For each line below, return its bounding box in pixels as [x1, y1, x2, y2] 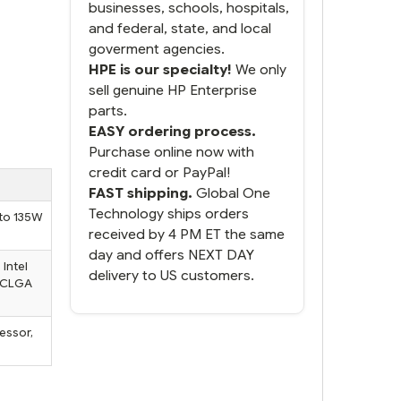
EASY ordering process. [89, 122, 256, 140]
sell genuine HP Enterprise [89, 81, 257, 98]
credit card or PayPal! [89, 163, 231, 181]
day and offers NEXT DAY [89, 245, 254, 263]
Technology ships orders [89, 204, 249, 222]
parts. [89, 101, 127, 119]
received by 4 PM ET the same [89, 225, 285, 243]
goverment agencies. [89, 39, 225, 57]
